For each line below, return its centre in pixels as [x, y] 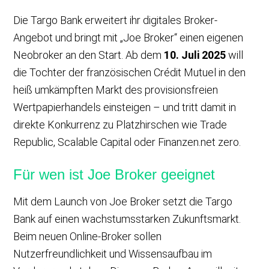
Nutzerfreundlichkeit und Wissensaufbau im [113, 253]
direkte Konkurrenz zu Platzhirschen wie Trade [120, 124]
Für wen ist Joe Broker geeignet [114, 174]
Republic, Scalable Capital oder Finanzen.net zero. [127, 142]
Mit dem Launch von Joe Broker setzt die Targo [123, 201]
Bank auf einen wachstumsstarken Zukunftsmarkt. [127, 219]
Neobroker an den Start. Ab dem [89, 55]
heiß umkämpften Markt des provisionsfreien [116, 89]
